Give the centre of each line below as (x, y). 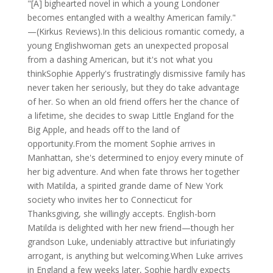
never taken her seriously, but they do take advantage (133, 88)
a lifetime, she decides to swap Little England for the (130, 116)
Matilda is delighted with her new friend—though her (130, 228)
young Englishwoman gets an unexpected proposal (128, 46)
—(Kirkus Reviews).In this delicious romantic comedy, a (136, 32)
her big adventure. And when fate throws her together (133, 172)
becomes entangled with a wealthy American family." (131, 18)
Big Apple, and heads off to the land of (103, 130)
